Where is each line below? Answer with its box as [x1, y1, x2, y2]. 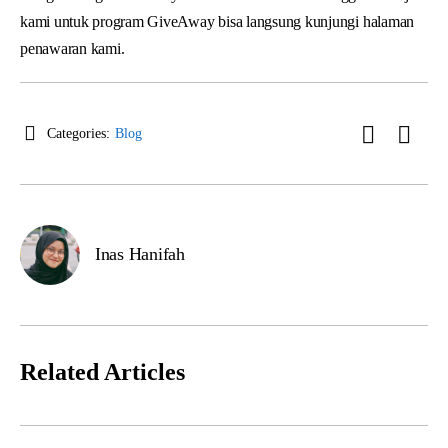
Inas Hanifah [95, 244, 185, 265]
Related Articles [20, 358, 185, 385]
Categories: [47, 125, 110, 141]
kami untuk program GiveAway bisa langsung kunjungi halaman [20, 12, 415, 30]
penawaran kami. [20, 39, 125, 57]
